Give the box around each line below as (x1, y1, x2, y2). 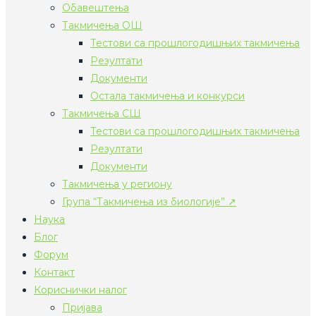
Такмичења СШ (62, 107, 141, 120)
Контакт (34, 266, 75, 279)
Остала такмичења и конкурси (90, 90, 245, 102)
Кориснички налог (34, 284, 127, 296)
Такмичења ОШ (62, 19, 142, 32)
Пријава (62, 301, 102, 314)
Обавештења (62, 1, 129, 14)
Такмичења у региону (62, 178, 172, 190)
